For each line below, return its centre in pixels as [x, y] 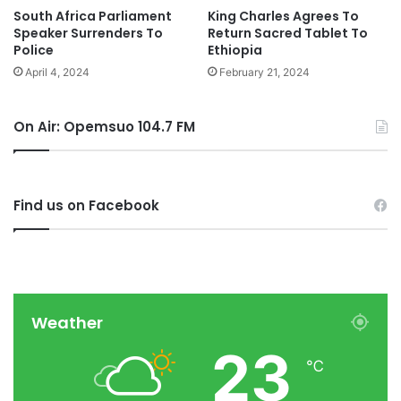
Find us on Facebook [86, 205]
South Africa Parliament [93, 16]
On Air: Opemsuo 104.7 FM [104, 126]
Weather [67, 322]
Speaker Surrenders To [88, 33]
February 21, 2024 [264, 72]
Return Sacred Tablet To [288, 33]
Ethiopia [235, 50]
